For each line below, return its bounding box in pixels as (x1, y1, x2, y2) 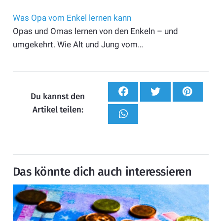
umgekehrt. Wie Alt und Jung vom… (12, 39, 143, 49)
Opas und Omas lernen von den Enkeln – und (12, 26, 178, 36)
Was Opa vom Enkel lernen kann (12, 12, 131, 23)
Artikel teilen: (32, 104, 83, 115)
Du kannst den (31, 91, 85, 102)
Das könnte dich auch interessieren (12, 165, 192, 179)
